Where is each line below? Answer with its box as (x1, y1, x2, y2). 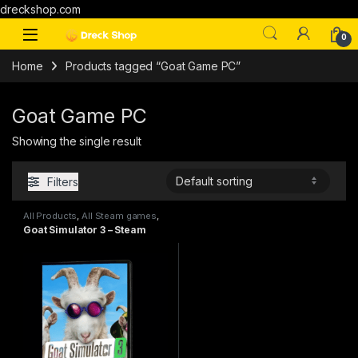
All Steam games (82, 209, 157, 221)
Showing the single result (12, 134, 141, 149)
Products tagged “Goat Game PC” (66, 58, 241, 73)
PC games (23, 218, 70, 230)
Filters (47, 174, 78, 189)
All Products (23, 209, 78, 221)
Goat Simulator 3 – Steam (23, 224, 146, 237)
